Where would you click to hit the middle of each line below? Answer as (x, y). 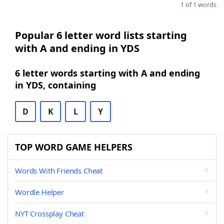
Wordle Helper (39, 192)
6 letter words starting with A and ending (107, 73)
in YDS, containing (55, 85)
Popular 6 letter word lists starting (101, 35)
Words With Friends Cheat (59, 170)
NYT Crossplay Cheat (49, 213)
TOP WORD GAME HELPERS (74, 147)
